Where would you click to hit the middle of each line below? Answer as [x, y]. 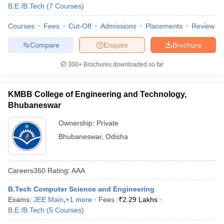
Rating [57, 170]
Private [107, 123]
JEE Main [48, 199]
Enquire [116, 45]
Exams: [21, 199]
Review [203, 26]
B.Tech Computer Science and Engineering [81, 189]
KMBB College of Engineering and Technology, [97, 94]
